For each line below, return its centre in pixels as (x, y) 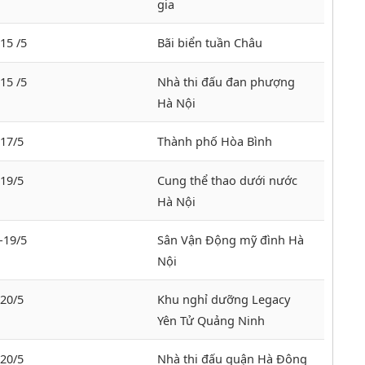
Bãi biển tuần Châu (210, 43)
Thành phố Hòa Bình (215, 141)
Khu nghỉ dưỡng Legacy (224, 299)
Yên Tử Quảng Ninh (211, 321)
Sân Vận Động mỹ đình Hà (231, 240)
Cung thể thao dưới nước (227, 180)
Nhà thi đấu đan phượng (226, 82)
